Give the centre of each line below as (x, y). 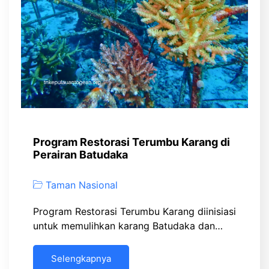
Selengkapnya (81, 259)
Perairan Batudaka (80, 155)
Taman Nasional (82, 185)
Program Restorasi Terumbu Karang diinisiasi (134, 212)
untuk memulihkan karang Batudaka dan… (128, 226)
